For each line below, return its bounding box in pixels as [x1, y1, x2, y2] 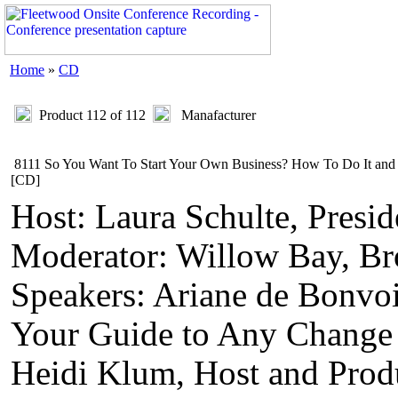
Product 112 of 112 [39, 107, 146, 123]
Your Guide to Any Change [11, 315, 393, 353]
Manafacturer [174, 107, 256, 123]
